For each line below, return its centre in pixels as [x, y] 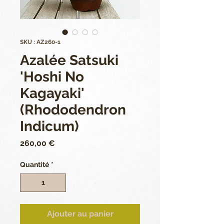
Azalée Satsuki [69, 60]
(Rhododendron [73, 110]
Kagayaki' [52, 93]
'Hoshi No [52, 77]
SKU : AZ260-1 [40, 42]
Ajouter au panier [80, 214]
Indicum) [49, 126]
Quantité [34, 164]
